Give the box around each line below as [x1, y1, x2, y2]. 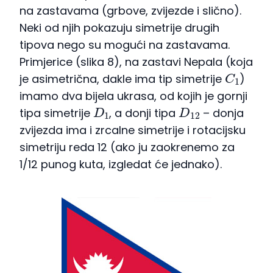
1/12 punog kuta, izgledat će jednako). [19, 156, 222, 172]
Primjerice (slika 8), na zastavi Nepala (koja [19, 54, 253, 69]
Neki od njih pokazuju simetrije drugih [19, 19, 219, 35]
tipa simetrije [19, 105, 93, 121]
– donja [199, 105, 244, 121]
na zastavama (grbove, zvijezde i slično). [19, 2, 241, 18]
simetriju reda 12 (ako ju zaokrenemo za [19, 139, 235, 155]
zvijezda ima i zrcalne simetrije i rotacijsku [19, 122, 246, 138]
